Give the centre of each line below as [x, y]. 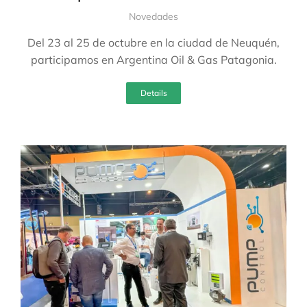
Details [153, 93]
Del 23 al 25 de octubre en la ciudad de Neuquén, [153, 42]
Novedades [153, 16]
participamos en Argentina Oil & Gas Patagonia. [153, 59]
